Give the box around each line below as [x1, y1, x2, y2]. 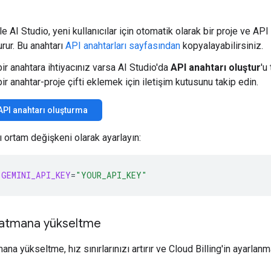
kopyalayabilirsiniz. [180, 39, 263, 51]
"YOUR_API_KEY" [76, 169, 147, 181]
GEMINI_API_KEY [1, 169, 71, 181]
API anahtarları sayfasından [65, 39, 180, 51]
